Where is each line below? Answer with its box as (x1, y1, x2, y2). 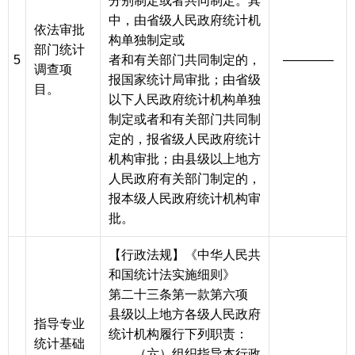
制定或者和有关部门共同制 (109, 113, 261, 127)
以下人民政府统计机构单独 (109, 93, 261, 107)
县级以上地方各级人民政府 (109, 307, 261, 322)
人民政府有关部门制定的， (109, 172, 261, 186)
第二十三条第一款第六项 (109, 288, 261, 302)
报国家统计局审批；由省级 (109, 73, 261, 87)
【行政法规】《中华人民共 (109, 248, 261, 262)
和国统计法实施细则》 (109, 268, 235, 282)
